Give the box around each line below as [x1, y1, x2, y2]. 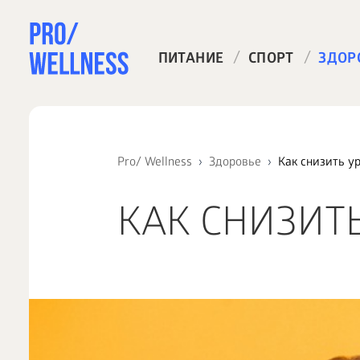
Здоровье [208, 156, 261, 170]
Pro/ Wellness [117, 156, 192, 170]
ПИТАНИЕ [157, 51, 224, 68]
